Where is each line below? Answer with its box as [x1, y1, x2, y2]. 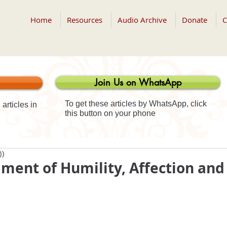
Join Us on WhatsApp [94, 76, 181, 88]
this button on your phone [65, 109, 156, 118]
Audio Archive [118, 15, 167, 25]
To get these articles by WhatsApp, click [65, 99, 207, 108]
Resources [67, 15, 102, 25]
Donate [182, 15, 207, 25]
